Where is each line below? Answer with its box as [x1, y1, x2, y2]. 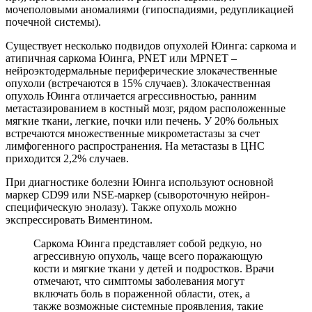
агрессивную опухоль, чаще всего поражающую [33, 249, 263, 262]
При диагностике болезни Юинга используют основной [6, 175, 274, 188]
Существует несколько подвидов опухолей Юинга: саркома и [6, 39, 297, 52]
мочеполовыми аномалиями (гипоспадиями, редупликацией [6, 3, 294, 15]
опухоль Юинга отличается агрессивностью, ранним [6, 89, 256, 102]
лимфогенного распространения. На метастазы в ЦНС [6, 139, 265, 152]
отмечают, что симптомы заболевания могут [33, 274, 244, 287]
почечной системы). [6, 15, 101, 28]
